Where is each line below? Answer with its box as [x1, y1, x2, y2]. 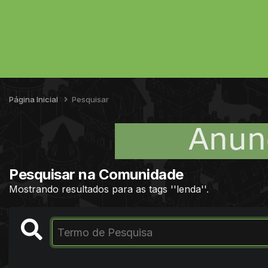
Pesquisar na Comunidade [9, 165, 184, 183]
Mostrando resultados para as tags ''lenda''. [9, 182, 209, 195]
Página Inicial [9, 94, 60, 104]
